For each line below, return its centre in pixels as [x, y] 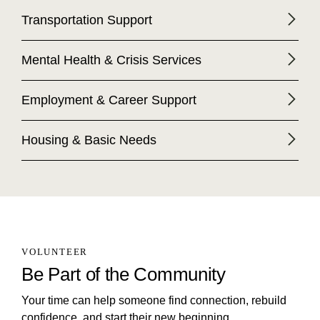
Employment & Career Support [109, 100]
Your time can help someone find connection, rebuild [154, 301]
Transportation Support [87, 20]
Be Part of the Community [124, 274]
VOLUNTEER [55, 251]
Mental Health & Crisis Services [111, 60]
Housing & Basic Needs [89, 140]
